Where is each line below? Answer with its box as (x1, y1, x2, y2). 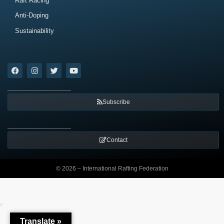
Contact (106, 136, 127, 144)
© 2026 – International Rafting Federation (55, 165, 168, 172)
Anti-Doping (15, 11, 48, 19)
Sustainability (15, 26, 54, 34)
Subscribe (102, 98, 130, 106)
